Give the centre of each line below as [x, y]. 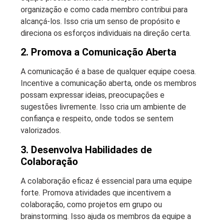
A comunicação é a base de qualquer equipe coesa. [108, 72]
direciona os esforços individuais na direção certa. [106, 33]
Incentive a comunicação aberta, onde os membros [109, 83]
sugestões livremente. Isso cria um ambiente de [103, 107]
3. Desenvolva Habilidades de [86, 150]
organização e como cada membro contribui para [104, 9]
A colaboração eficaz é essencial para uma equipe [106, 181]
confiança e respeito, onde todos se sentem [97, 119]
